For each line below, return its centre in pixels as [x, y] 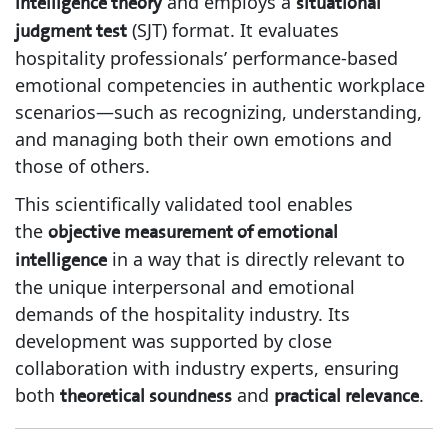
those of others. [82, 166]
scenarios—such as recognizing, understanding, [218, 112]
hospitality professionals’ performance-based [206, 58]
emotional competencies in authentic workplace [220, 85]
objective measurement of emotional [193, 232]
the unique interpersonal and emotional [185, 287]
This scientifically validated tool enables [184, 204]
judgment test [71, 31]
